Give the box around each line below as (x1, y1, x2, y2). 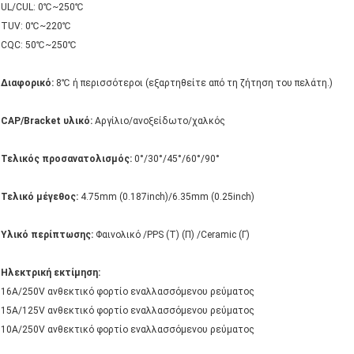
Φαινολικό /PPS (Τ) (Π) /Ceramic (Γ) (93, 229, 250, 241)
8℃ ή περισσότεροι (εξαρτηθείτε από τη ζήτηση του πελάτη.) (54, 77, 333, 89)
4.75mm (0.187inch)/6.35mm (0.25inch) (81, 191, 254, 203)
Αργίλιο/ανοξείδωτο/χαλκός (92, 115, 225, 127)
